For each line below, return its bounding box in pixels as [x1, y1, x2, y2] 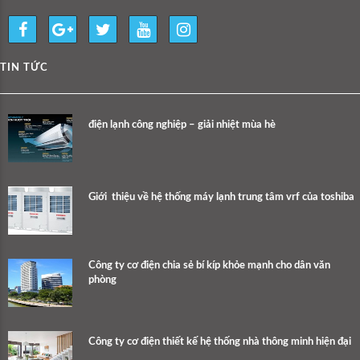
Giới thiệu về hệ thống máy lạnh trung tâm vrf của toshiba [88, 191, 354, 202]
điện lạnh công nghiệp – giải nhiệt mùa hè [88, 119, 276, 130]
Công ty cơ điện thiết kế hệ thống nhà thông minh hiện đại [88, 336, 351, 347]
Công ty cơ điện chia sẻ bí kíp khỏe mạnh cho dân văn [88, 260, 330, 271]
